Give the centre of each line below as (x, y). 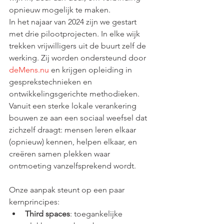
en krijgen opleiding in (91, 70)
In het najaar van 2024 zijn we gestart (74, 22)
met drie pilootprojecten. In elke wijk (75, 34)
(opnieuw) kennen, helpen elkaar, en (74, 142)
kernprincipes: (34, 202)
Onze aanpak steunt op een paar (68, 190)
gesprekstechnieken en (51, 82)
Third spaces (47, 214)
